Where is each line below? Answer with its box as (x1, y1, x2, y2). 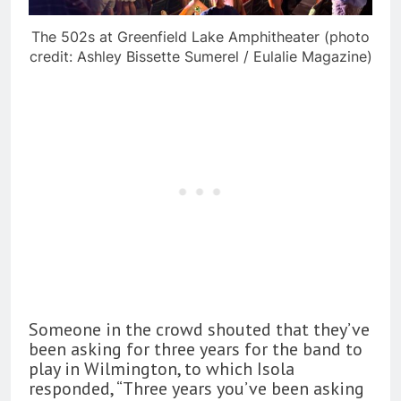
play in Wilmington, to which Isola (29, 356, 294, 380)
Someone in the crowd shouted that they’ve (29, 317, 370, 341)
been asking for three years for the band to (29, 337, 363, 361)
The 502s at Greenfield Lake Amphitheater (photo (31, 27, 370, 46)
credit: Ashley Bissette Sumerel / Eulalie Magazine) (29, 47, 372, 65)
